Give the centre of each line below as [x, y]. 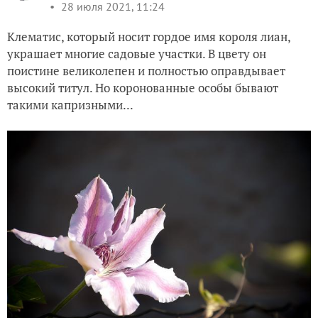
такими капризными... [70, 105]
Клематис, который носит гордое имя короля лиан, [149, 37]
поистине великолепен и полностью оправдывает [146, 71]
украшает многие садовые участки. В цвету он [137, 54]
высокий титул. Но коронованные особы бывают [143, 88]
